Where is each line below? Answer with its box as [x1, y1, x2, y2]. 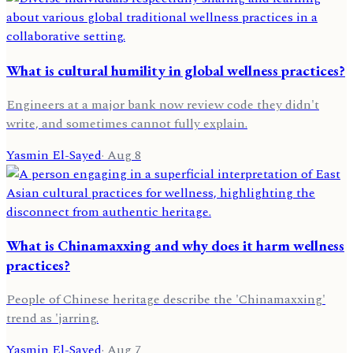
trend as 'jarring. [6, 309, 98, 329]
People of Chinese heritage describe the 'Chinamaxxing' [6, 290, 325, 310]
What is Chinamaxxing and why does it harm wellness [6, 236, 344, 256]
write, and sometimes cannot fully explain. [6, 113, 247, 133]
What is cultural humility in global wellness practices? [6, 60, 345, 80]
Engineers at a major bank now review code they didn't [6, 95, 319, 114]
